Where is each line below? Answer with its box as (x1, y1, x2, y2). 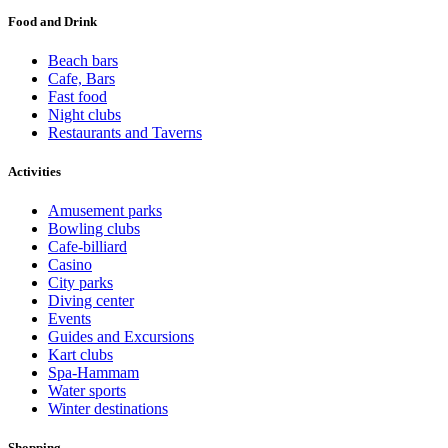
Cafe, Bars (48, 69, 115, 87)
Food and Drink (8, 13, 97, 29)
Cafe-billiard (48, 238, 127, 256)
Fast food (48, 87, 107, 105)
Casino (48, 256, 92, 274)
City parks (48, 274, 113, 292)
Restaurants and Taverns (48, 123, 202, 141)
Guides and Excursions (48, 328, 194, 346)
